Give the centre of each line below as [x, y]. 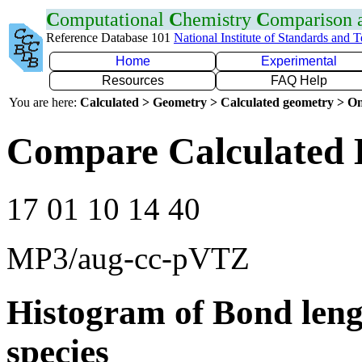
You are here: [44, 102]
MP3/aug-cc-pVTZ [128, 258]
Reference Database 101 [110, 38]
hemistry [219, 19]
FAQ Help [299, 80]
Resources [133, 80]
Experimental [299, 61]
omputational [114, 19]
